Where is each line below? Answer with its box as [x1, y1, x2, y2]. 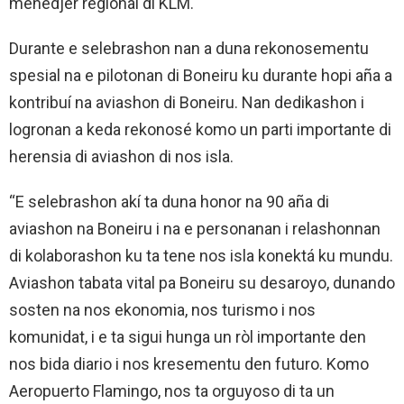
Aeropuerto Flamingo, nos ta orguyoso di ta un [9, 381, 335, 401]
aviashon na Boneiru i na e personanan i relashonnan [9, 219, 381, 239]
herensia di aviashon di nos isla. [9, 147, 234, 167]
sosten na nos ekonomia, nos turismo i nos [9, 300, 316, 320]
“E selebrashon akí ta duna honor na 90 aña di [9, 192, 329, 212]
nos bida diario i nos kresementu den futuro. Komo [9, 354, 369, 374]
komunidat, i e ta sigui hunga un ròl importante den [9, 327, 366, 347]
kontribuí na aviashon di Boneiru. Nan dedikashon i [9, 93, 364, 113]
